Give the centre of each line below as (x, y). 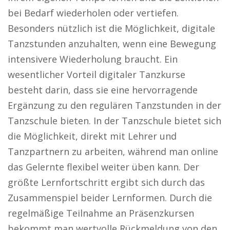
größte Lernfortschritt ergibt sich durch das (106, 182)
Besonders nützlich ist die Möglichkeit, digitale (111, 28)
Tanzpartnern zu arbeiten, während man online (113, 151)
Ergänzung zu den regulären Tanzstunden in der (114, 105)
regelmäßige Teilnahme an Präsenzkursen (101, 213)
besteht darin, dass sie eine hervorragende (103, 90)
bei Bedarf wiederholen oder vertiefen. (93, 13)
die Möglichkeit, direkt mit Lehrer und (92, 136)
